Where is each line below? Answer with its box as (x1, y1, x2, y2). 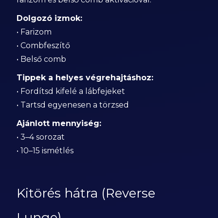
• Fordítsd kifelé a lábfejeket (16, 87, 125, 96)
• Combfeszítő (16, 41, 70, 50)
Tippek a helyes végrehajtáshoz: (16, 73, 153, 82)
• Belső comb (16, 54, 66, 64)
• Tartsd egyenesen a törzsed (16, 100, 129, 109)
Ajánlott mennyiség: (16, 119, 101, 128)
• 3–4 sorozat (16, 132, 65, 142)
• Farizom (16, 27, 52, 36)
